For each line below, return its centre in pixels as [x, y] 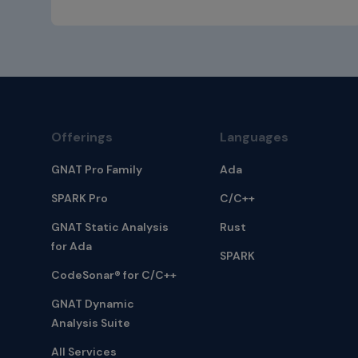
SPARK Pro [80, 199]
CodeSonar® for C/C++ [114, 275]
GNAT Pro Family [97, 170]
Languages [254, 137]
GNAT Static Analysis [110, 227]
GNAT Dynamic [93, 304]
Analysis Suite [91, 323]
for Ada [72, 247]
